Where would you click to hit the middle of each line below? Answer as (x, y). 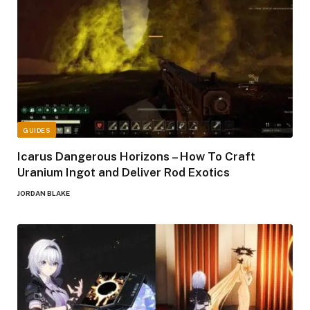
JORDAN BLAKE (44, 193)
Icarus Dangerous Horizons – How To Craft (136, 156)
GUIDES (37, 130)
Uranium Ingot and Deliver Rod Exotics (124, 172)
